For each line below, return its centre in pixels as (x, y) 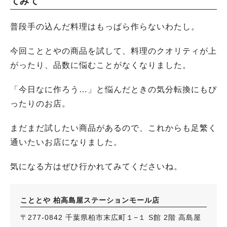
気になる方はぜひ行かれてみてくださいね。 (96, 166)
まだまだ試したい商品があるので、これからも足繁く (113, 128)
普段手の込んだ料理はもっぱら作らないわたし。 (105, 27)
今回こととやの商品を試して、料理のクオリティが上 (113, 51)
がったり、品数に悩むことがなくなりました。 (101, 65)
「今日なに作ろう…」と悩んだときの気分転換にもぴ (113, 89)
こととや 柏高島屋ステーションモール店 (90, 200)
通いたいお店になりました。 (66, 142)
